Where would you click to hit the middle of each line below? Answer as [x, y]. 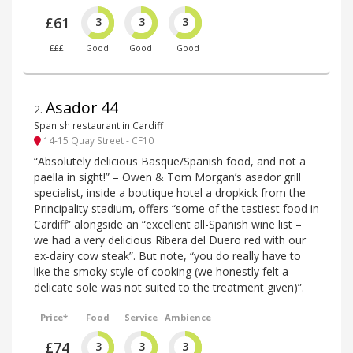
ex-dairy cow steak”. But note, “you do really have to [167, 255]
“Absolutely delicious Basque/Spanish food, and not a [170, 161]
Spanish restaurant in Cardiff [98, 126]
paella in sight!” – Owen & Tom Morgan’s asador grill [167, 176]
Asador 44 [82, 108]
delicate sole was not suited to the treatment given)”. [169, 287]
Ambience [188, 317]
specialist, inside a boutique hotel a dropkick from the [170, 192]
